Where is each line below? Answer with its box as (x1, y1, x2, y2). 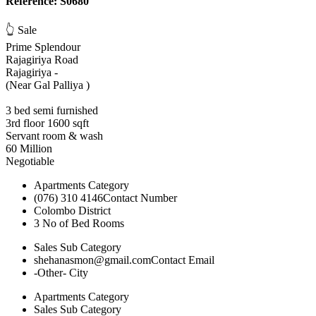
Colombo (34, 205, 75, 217)
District (75, 205, 111, 217)
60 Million (6, 142, 52, 155)
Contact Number (103, 192, 177, 205)
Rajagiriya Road (6, 54, 78, 66)
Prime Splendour (6, 41, 80, 54)
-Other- (34, 267, 66, 279)
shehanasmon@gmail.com (34, 254, 151, 267)
